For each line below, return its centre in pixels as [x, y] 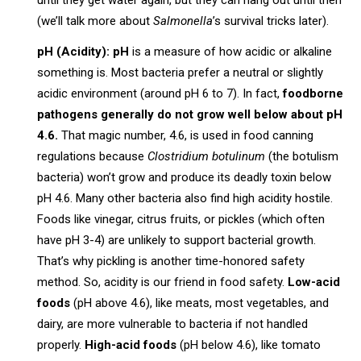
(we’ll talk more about [95, 21]
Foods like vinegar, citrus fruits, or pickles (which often [181, 220]
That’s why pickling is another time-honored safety [171, 261]
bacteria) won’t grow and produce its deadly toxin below [185, 178]
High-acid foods [131, 345]
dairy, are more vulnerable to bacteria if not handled [173, 324]
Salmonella [183, 21]
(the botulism [302, 157]
